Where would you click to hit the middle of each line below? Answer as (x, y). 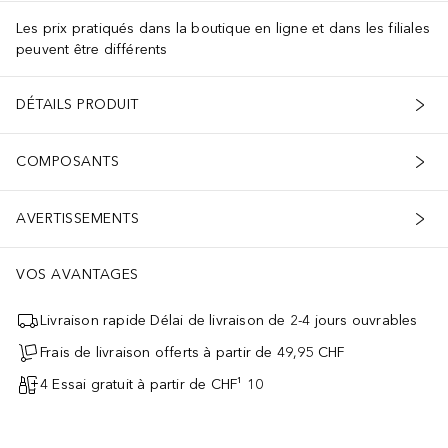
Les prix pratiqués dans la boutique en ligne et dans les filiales (223, 28)
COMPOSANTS (67, 162)
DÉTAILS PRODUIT (77, 105)
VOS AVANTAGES (77, 274)
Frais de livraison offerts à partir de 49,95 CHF (192, 353)
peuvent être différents (92, 49)
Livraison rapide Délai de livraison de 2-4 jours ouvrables (229, 321)
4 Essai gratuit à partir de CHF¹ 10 (151, 385)
